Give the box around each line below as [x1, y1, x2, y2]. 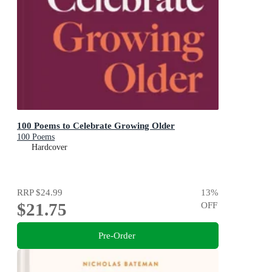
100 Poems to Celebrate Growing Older [17, 120, 175, 131]
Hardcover [32, 143, 67, 152]
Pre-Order [98, 230, 135, 240]
